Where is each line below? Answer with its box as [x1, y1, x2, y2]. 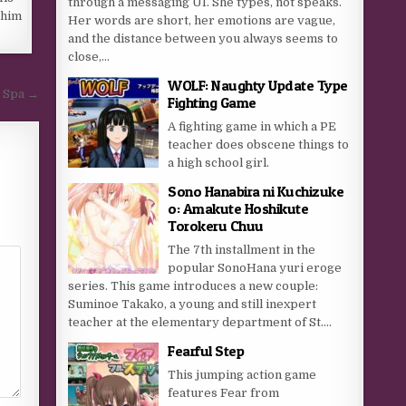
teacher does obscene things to [168, 138, 350, 151]
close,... [68, 50, 111, 63]
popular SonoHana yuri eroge [168, 261, 343, 275]
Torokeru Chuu [168, 217, 264, 235]
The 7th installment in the [168, 243, 316, 256]
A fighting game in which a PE [168, 120, 337, 133]
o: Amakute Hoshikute [168, 199, 309, 217]
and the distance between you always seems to [68, 32, 339, 45]
